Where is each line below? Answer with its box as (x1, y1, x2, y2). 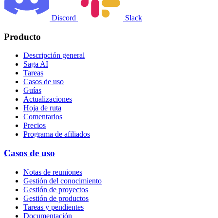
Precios (23, 121, 46, 130)
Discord (50, 13, 78, 22)
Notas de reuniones (23, 167, 82, 176)
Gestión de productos (23, 194, 89, 202)
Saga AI (23, 60, 48, 69)
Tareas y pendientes (23, 202, 84, 211)
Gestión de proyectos (23, 185, 88, 194)
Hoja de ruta (23, 104, 61, 112)
